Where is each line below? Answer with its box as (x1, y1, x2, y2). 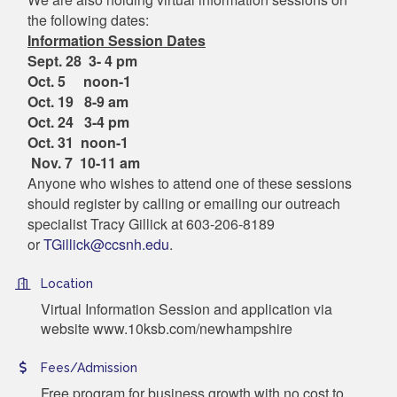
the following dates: (27, 9, 149, 30)
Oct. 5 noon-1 (27, 70, 156, 91)
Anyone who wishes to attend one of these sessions (27, 172, 352, 193)
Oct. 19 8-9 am (27, 90, 189, 112)
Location (41, 276, 93, 291)
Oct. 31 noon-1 (27, 131, 153, 152)
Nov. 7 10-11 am (27, 152, 140, 173)
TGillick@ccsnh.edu (43, 233, 169, 254)
